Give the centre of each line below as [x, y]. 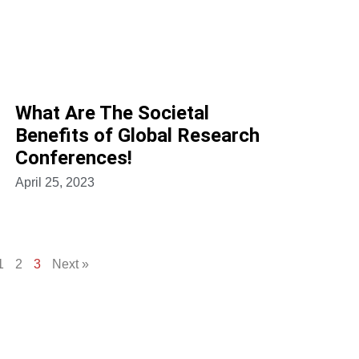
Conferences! [73, 158]
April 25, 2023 [54, 183]
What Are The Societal [112, 113]
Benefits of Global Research [137, 136]
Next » [71, 264]
